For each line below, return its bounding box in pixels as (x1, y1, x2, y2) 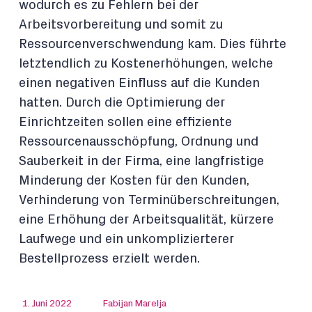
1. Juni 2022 (22, 299, 72, 309)
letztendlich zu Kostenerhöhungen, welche (19, 57, 273, 70)
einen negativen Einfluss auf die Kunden (19, 77, 260, 90)
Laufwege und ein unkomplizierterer (19, 233, 234, 246)
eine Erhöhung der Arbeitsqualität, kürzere (19, 213, 274, 226)
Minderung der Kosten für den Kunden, (19, 174, 249, 187)
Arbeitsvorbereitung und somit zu (19, 18, 223, 31)
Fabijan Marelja (103, 299, 166, 309)
